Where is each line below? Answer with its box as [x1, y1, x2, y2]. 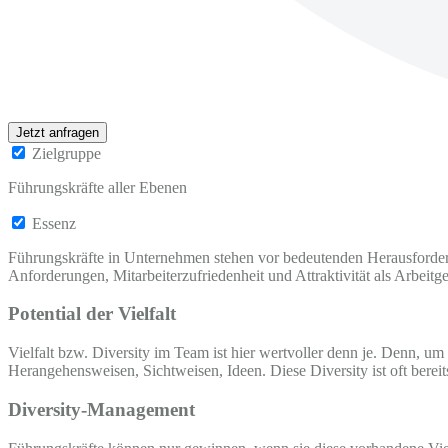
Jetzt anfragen [16, 124, 99, 140]
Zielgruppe [32, 144, 101, 162]
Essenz [32, 214, 76, 232]
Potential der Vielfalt [8, 303, 176, 325]
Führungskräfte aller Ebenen [8, 178, 187, 196]
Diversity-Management [8, 398, 195, 420]
